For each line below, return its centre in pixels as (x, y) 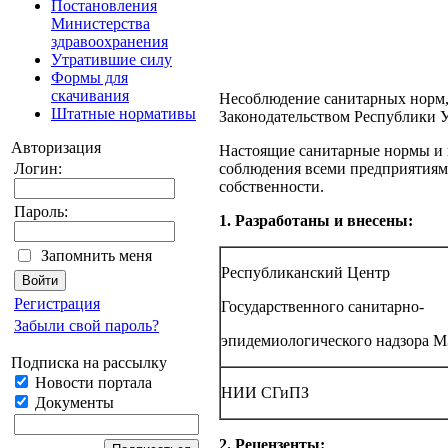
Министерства (100, 23)
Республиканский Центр (305, 273)
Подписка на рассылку (89, 362)
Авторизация (56, 147)
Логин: (38, 168)
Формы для (89, 77)
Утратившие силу (111, 59)
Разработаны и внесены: (324, 221)
